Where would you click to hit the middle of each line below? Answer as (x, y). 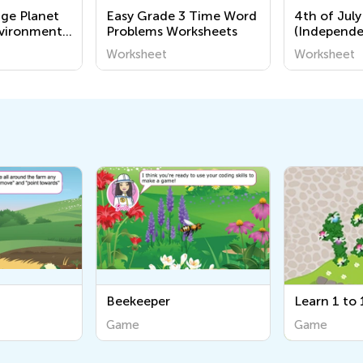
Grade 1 (318, 62)
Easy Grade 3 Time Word (181, 16)
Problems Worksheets (172, 31)
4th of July (328, 16)
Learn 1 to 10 (226, 301)
